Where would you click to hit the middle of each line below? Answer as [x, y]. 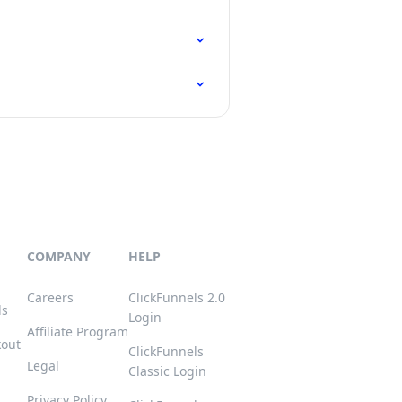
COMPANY [59, 256]
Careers [50, 297]
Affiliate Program [78, 332]
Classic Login [167, 371]
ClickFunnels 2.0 [177, 297]
